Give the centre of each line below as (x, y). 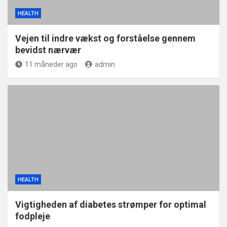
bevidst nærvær (48, 50)
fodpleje (33, 216)
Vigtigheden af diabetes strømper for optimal (111, 205)
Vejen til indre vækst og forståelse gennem (105, 39)
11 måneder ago (51, 65)
